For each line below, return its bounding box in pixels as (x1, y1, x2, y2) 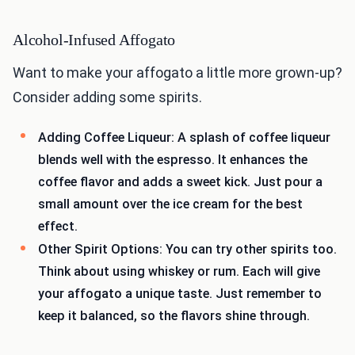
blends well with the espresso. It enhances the (38, 151, 307, 167)
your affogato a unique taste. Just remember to (38, 286, 322, 302)
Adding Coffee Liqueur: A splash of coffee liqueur (38, 129, 330, 145)
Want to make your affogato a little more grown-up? (13, 63, 342, 81)
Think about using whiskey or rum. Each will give (38, 264, 320, 280)
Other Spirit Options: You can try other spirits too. (38, 242, 337, 258)
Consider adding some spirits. (13, 88, 202, 105)
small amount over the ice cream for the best (38, 196, 303, 212)
